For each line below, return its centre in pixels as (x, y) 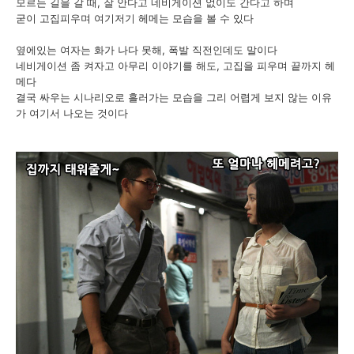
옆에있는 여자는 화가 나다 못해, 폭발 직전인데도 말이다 (147, 50)
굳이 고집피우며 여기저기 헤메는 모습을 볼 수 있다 (135, 19)
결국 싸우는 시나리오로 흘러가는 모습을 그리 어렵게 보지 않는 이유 (174, 98)
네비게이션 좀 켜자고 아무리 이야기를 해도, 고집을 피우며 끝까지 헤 (175, 66)
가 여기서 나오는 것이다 (72, 113)
